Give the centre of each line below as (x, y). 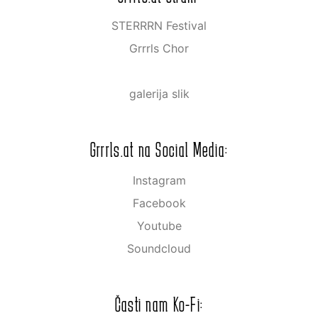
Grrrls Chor (159, 49)
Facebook (159, 203)
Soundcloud (159, 249)
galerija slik (159, 94)
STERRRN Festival (159, 26)
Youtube (159, 226)
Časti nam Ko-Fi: (159, 305)
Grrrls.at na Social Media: (159, 150)
